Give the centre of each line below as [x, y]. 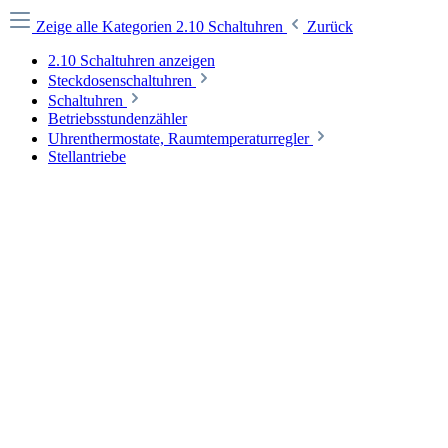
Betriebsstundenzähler [117, 118]
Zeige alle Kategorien [106, 26]
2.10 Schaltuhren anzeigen [131, 60]
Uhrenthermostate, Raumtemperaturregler [178, 138]
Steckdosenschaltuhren [120, 80]
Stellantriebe [87, 156]
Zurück [330, 26]
